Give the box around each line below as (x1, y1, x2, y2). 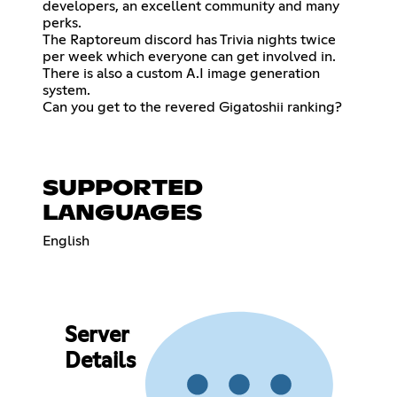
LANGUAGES (43, 202, 202, 224)
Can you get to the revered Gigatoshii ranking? (43, 99, 342, 114)
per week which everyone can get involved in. (43, 49, 336, 64)
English (43, 233, 90, 248)
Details (64, 351, 136, 373)
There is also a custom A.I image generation (43, 66, 320, 81)
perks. (43, 15, 82, 30)
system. (43, 82, 90, 97)
